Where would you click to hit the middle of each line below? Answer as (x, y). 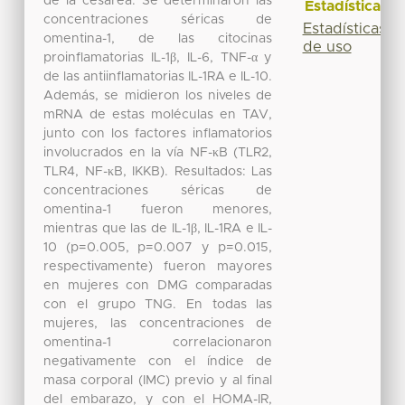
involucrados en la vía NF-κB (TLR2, (158, 152)
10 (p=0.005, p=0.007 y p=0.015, (158, 247)
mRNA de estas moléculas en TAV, (158, 114)
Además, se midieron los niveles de (158, 95)
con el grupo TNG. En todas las (158, 304)
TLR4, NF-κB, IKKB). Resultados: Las (158, 171)
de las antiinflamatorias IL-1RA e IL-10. (158, 76)
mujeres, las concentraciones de (158, 323)
